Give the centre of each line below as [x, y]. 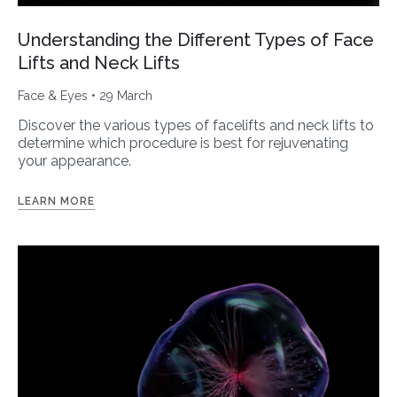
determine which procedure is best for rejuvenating [183, 143]
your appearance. [74, 160]
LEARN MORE [56, 201]
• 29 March [120, 95]
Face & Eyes [53, 95]
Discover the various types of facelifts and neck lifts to [196, 125]
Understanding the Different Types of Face [196, 39]
